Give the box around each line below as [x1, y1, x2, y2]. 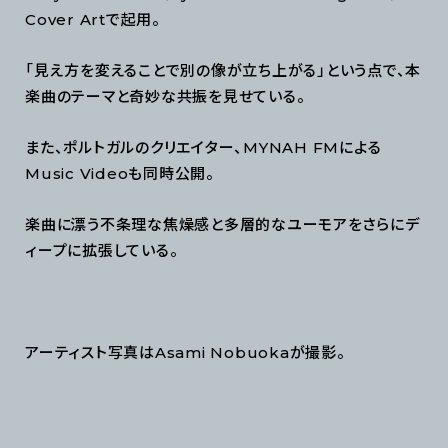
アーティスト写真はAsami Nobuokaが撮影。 [25, 342, 346, 362]
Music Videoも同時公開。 [25, 163, 215, 183]
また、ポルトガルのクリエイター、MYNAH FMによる [25, 137, 382, 157]
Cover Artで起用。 [25, 9, 161, 29]
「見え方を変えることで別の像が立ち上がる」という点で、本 [25, 60, 421, 80]
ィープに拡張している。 [25, 240, 179, 260]
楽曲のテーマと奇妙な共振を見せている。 [25, 86, 306, 106]
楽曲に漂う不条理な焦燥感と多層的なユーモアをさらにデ [25, 214, 420, 234]
